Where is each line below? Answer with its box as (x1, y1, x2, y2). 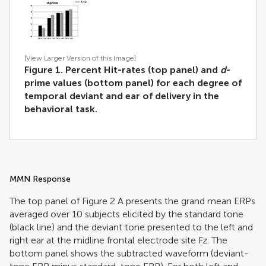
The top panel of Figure (9, 195, 110, 207)
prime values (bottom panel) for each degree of (24, 77, 242, 88)
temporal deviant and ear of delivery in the (24, 90, 219, 102)
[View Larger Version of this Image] (24, 53, 136, 62)
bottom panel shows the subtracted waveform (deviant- (9, 247, 249, 259)
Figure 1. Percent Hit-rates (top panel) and (24, 64, 220, 75)
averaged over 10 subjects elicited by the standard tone (9, 208, 243, 220)
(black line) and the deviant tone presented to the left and (9, 221, 253, 233)
